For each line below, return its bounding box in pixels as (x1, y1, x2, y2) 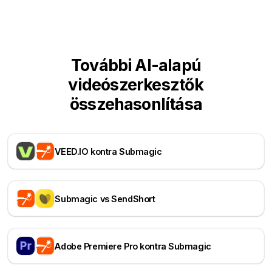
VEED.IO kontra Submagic (55, 146, 162, 157)
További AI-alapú (70, 55, 202, 75)
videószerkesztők (68, 75, 204, 95)
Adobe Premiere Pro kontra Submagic (55, 240, 211, 251)
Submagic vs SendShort (55, 193, 155, 204)
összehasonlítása (69, 94, 203, 114)
